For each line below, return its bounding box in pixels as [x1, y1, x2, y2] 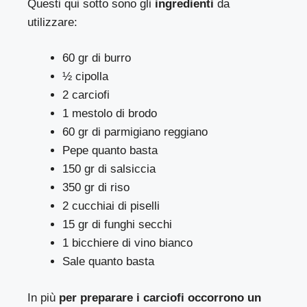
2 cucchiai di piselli [62, 199, 160, 213]
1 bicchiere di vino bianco [62, 236, 193, 250]
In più [27, 291, 56, 304]
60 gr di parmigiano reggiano [62, 125, 208, 139]
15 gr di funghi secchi [62, 218, 172, 232]
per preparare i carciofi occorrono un [56, 291, 262, 304]
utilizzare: [27, 15, 77, 29]
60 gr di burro [62, 51, 131, 65]
